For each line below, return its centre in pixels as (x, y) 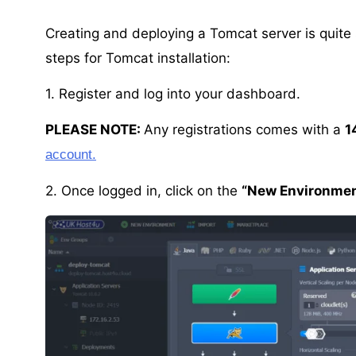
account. (71, 154)
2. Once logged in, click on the (143, 190)
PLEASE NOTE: (95, 129)
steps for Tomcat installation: (138, 58)
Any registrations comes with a (244, 129)
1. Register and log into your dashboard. (173, 93)
